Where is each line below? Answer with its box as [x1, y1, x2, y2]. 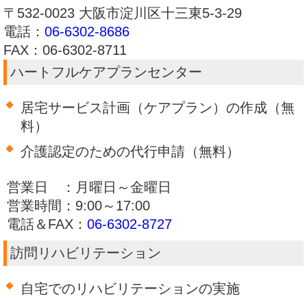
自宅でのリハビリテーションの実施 [21, 281, 240, 297]
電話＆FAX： [7, 217, 87, 232]
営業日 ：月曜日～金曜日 [7, 180, 171, 195]
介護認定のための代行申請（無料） [21, 144, 240, 160]
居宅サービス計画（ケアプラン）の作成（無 [21, 100, 295, 116]
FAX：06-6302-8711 [3, 42, 127, 58]
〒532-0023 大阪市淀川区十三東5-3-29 [3, 5, 242, 21]
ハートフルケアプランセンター [10, 64, 202, 80]
